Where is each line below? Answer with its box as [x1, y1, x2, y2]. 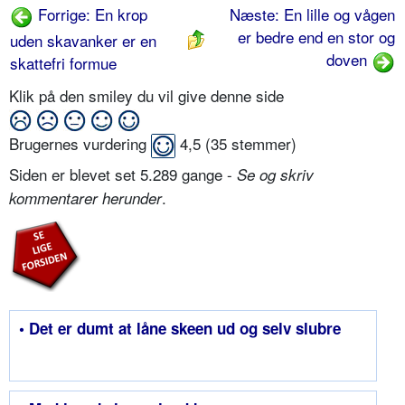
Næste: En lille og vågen [230, 2, 395, 25]
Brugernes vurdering [9, 132, 151, 155]
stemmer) [227, 132, 297, 155]
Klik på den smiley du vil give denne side [9, 83, 288, 107]
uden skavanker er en [10, 28, 156, 52]
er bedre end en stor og [238, 24, 395, 48]
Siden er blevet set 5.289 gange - [9, 163, 237, 186]
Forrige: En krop [33, 2, 147, 25]
